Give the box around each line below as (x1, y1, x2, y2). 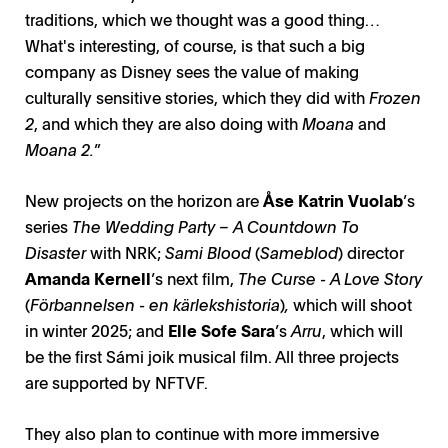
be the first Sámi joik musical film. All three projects (25, 344, 399, 367)
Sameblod (260, 240, 338, 263)
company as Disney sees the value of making (25, 59, 359, 82)
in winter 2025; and (25, 318, 168, 341)
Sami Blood (165, 240, 251, 263)
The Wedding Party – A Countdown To (72, 214, 359, 237)
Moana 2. (25, 137, 94, 160)
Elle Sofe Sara (168, 318, 275, 341)
